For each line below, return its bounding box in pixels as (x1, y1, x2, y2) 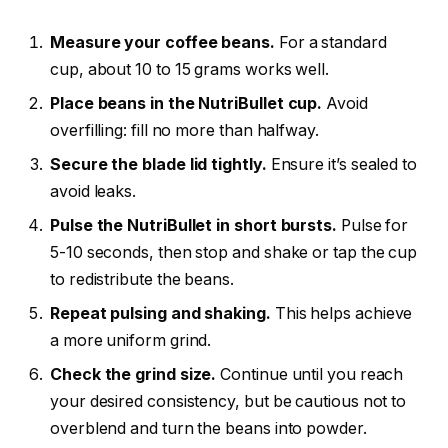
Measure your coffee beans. (50, 32, 275, 52)
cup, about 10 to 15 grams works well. (50, 59, 330, 79)
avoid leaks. (50, 181, 137, 201)
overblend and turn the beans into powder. (50, 418, 367, 438)
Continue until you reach (216, 364, 404, 384)
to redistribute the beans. (50, 269, 234, 289)
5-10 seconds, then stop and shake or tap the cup (50, 242, 418, 262)
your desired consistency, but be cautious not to (50, 391, 407, 411)
